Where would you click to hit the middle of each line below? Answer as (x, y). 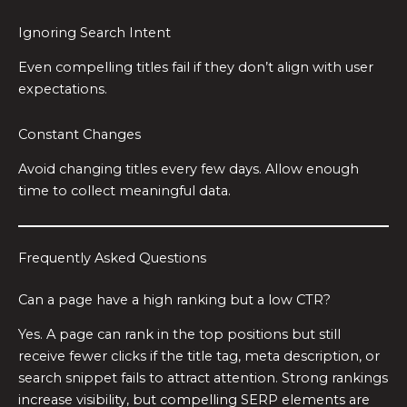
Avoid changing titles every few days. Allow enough (189, 169)
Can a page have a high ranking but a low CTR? (174, 299)
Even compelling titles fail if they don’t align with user (196, 68)
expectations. (63, 89)
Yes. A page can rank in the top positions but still (179, 334)
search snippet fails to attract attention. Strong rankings (203, 377)
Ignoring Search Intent (94, 32)
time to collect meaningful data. (124, 191)
